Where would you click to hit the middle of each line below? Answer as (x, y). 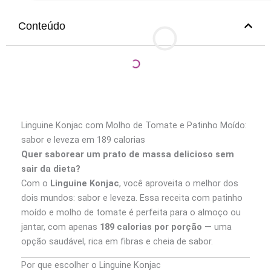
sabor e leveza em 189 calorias (83, 139)
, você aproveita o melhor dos (179, 183)
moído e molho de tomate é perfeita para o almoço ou (131, 212)
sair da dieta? (51, 168)
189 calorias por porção (151, 227)
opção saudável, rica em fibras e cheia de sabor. (117, 241)
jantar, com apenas (60, 227)
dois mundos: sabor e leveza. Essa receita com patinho (132, 198)
